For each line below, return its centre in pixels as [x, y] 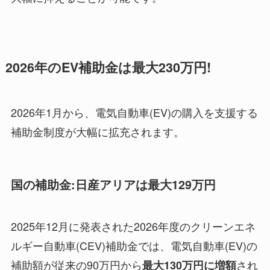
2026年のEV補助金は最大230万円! [108, 67]
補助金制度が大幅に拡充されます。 [97, 131]
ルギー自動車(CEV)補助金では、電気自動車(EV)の [134, 246]
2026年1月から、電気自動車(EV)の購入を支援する [134, 112]
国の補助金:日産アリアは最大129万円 [113, 184]
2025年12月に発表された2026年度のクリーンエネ [133, 226]
